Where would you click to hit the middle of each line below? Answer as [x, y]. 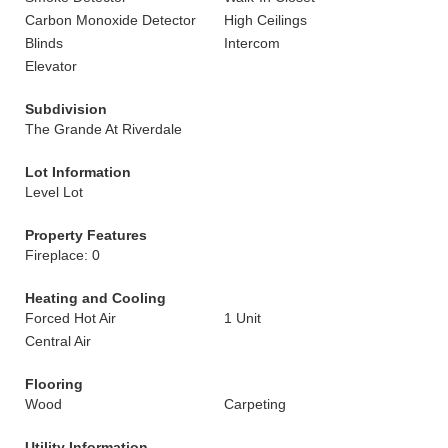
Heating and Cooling [95, 298]
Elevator [51, 66]
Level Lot [54, 192]
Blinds [44, 43]
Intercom [252, 43]
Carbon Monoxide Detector [110, 20]
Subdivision [66, 109]
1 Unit [242, 318]
